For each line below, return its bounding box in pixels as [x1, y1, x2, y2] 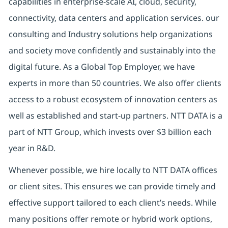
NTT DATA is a [170, 110, 222, 122]
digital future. [8, 61, 63, 73]
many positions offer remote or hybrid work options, [8, 213, 212, 225]
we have [163, 61, 195, 73]
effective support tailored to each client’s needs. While [8, 197, 216, 209]
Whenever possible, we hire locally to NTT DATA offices [8, 164, 217, 176]
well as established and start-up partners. [8, 110, 170, 122]
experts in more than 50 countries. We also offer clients [8, 77, 221, 89]
